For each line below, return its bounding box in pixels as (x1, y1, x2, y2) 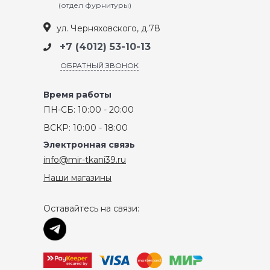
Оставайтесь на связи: (43, 203, 139, 215)
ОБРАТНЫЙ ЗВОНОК (60, 61, 139, 71)
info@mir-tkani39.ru (43, 154, 126, 166)
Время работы (43, 89, 111, 101)
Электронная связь (43, 139, 135, 151)
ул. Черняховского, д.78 (57, 22, 160, 34)
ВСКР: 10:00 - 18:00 (43, 122, 128, 134)
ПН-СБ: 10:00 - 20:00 (43, 104, 134, 116)
